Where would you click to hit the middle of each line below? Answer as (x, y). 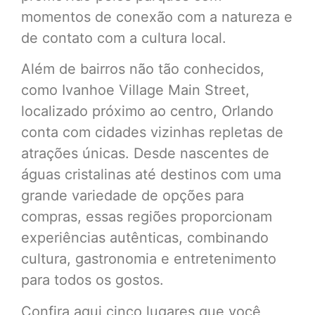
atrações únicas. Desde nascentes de (145, 154)
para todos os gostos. (92, 280)
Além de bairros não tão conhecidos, (143, 69)
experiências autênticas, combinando (145, 238)
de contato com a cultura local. (124, 38)
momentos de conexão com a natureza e (157, 17)
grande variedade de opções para (133, 196)
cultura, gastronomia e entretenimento (149, 259)
